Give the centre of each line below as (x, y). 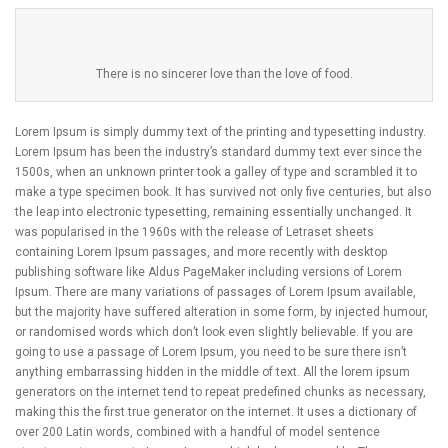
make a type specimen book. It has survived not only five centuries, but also (223, 192)
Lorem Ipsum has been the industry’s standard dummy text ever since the (218, 152)
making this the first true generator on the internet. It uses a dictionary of (216, 412)
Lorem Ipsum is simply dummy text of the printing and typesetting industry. (220, 132)
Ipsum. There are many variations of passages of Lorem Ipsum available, (215, 292)
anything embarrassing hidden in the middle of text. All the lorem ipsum (212, 372)
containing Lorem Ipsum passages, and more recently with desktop (201, 252)
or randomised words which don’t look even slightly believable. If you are (214, 332)
